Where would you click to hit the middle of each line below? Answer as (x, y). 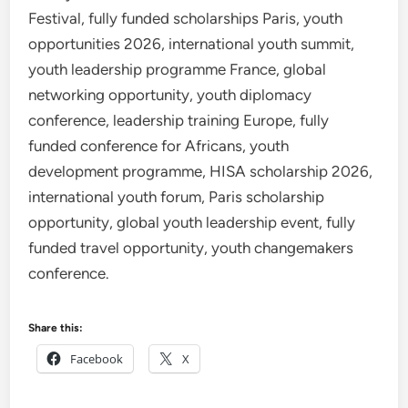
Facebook (97, 358)
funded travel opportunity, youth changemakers (191, 247)
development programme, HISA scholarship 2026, (201, 171)
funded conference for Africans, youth (159, 145)
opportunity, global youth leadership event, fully (192, 222)
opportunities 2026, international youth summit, (192, 43)
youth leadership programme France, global (178, 69)
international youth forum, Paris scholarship (177, 196)
